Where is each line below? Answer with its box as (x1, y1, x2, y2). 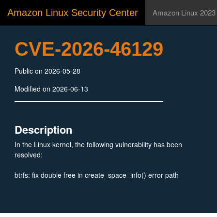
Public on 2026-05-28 (15, 66, 80, 76)
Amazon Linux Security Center (7, 7, 138, 18)
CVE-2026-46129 (15, 38, 163, 60)
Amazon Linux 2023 (153, 7, 216, 17)
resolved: (15, 150, 43, 159)
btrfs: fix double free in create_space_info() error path (15, 170, 179, 180)
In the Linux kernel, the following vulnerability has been (15, 139, 182, 149)
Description (15, 122, 72, 137)
